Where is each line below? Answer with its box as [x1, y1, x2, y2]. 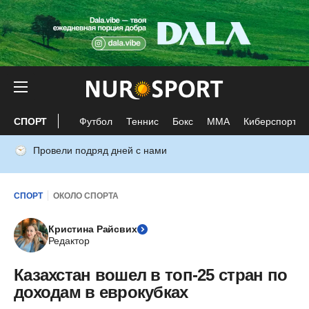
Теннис [126, 115, 159, 127]
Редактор [48, 235, 90, 246]
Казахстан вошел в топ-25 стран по [14, 266, 288, 284]
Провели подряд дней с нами [33, 145, 167, 156]
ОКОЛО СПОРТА [53, 190, 119, 201]
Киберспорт [243, 115, 297, 127]
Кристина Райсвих [48, 223, 137, 235]
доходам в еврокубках [14, 283, 188, 301]
